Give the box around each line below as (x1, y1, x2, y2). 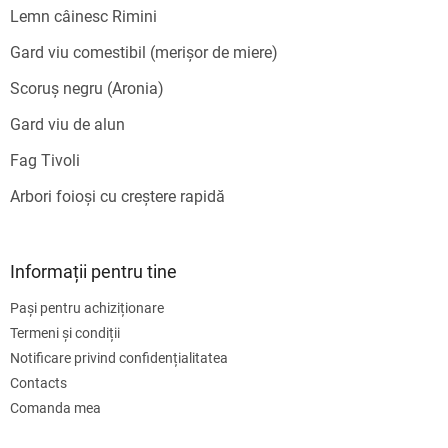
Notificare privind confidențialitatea (10, 350, 228, 367)
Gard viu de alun (10, 115, 125, 135)
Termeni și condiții (10, 325, 120, 342)
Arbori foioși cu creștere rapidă (10, 187, 225, 207)
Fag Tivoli (10, 151, 80, 171)
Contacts (10, 375, 67, 392)
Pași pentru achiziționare (10, 300, 164, 317)
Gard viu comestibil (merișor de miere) (10, 43, 278, 63)
